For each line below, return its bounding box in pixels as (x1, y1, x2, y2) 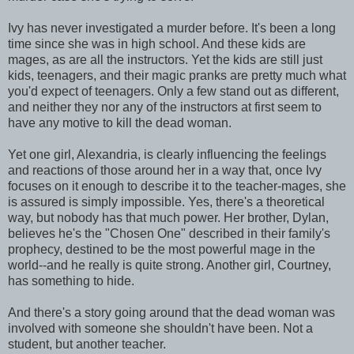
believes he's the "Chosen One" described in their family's (8, 226, 330, 240)
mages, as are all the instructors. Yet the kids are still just (8, 52, 322, 66)
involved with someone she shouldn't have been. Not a (8, 321, 313, 335)
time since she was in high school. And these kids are (8, 36, 306, 51)
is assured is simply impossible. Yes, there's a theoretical (8, 194, 325, 209)
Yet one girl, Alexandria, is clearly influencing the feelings (8, 147, 326, 161)
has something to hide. (8, 273, 134, 288)
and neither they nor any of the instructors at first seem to (8, 100, 322, 114)
